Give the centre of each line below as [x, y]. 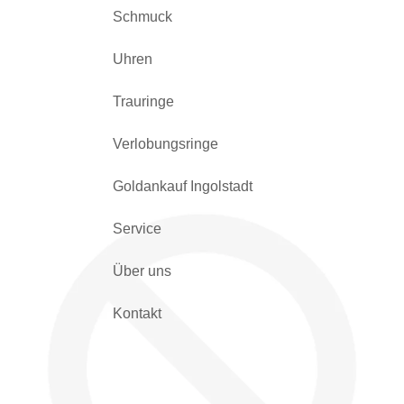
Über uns [142, 271]
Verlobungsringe [165, 144]
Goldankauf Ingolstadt [182, 186]
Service [137, 229]
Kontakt [137, 313]
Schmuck [142, 17]
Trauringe [143, 101]
